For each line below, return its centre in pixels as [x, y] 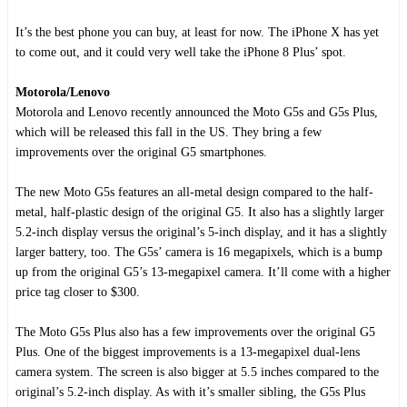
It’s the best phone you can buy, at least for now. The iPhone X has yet [197, 32]
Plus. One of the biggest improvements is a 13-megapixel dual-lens [188, 352]
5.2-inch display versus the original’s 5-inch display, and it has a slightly [201, 232]
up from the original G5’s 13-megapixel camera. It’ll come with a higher [203, 272]
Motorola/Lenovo [63, 92]
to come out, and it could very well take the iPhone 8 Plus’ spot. [181, 52]
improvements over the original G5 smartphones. [141, 152]
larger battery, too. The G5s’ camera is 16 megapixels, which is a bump [199, 252]
